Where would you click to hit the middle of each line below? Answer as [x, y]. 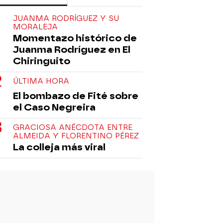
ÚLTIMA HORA [41, 81]
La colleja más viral [59, 147]
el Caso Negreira [54, 107]
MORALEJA [35, 27]
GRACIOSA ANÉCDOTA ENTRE [73, 127]
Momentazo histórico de [75, 38]
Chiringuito [42, 61]
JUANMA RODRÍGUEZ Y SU [66, 18]
